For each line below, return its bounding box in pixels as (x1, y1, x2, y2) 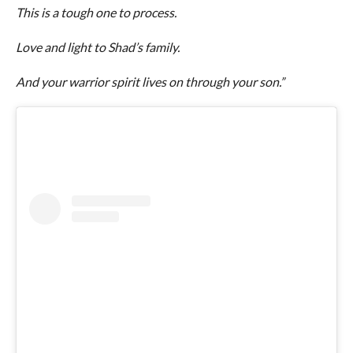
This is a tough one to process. (15, 5, 176, 20)
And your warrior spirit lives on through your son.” (15, 74, 284, 89)
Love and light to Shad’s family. (15, 39, 180, 54)
